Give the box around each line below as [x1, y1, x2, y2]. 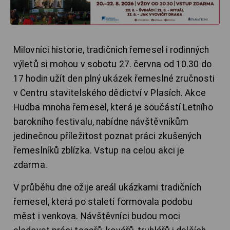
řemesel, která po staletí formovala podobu [13, 196, 193, 207]
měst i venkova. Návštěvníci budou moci [13, 210, 180, 221]
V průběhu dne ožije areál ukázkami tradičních [13, 182, 202, 193]
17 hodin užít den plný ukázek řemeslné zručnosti [13, 73, 215, 84]
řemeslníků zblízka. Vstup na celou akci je [13, 145, 185, 156]
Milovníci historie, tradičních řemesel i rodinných [13, 44, 209, 55]
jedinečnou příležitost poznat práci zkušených [13, 130, 202, 141]
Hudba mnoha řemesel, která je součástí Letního [13, 102, 213, 112]
